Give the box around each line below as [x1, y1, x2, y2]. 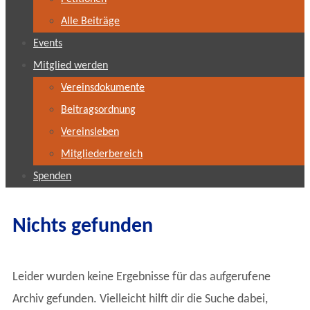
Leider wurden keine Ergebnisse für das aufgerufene [12, 271, 271, 284]
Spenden [33, 171, 71, 183]
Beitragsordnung [61, 104, 136, 116]
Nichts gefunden [12, 216, 153, 238]
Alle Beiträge [61, 16, 120, 28]
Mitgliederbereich [61, 149, 143, 161]
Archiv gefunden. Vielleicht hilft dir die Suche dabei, [12, 293, 268, 307]
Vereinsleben [61, 127, 119, 138]
